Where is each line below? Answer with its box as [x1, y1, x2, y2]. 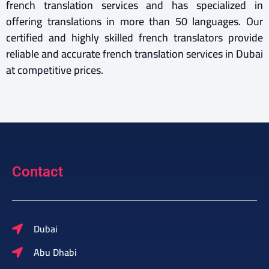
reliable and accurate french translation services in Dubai [6, 43, 263, 64]
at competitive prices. [6, 59, 103, 80]
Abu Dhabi [33, 243, 77, 262]
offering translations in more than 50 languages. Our [6, 11, 263, 31]
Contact [12, 163, 63, 181]
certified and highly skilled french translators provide [6, 27, 263, 47]
